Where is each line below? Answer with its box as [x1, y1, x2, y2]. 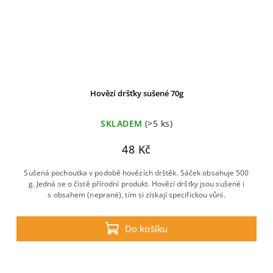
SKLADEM [101, 118, 143, 129]
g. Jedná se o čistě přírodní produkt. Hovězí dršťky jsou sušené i [28, 179, 245, 189]
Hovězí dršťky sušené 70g [90, 88, 183, 99]
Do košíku [124, 222, 168, 235]
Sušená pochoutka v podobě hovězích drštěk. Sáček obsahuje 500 [24, 168, 249, 178]
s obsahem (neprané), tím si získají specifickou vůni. [48, 190, 225, 200]
